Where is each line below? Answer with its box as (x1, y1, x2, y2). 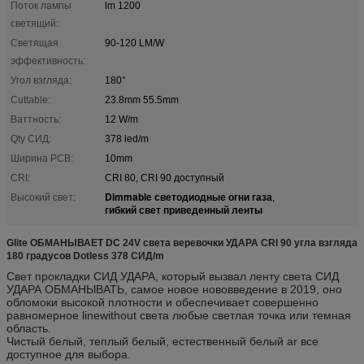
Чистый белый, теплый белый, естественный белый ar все (6, 334, 318, 348)
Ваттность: (11, 113, 61, 125)
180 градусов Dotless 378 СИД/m (6, 249, 164, 262)
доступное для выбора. (6, 347, 131, 361)
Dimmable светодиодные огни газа (105, 188, 272, 204)
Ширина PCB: (11, 152, 73, 164)
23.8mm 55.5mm (105, 93, 179, 106)
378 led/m (105, 132, 149, 145)
